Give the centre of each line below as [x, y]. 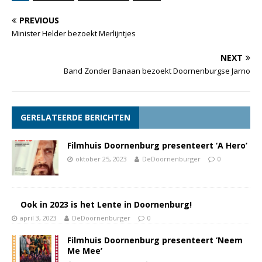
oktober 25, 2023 [101, 158]
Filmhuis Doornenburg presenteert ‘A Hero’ [157, 145]
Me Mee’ [85, 250]
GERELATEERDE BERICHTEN [75, 117]
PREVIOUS [39, 20]
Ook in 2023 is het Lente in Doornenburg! [106, 204]
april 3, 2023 [38, 218]
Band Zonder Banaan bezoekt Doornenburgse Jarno [157, 70]
